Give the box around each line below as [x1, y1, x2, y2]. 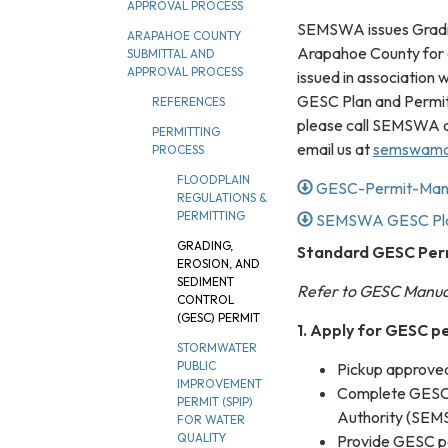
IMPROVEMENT [177, 376, 262, 391]
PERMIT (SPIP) [177, 394, 253, 409]
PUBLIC [177, 358, 216, 373]
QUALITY [177, 430, 226, 445]
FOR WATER [177, 412, 245, 427]
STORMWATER [177, 340, 257, 355]
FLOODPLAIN [177, 172, 250, 187]
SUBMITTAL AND [127, 46, 215, 61]
